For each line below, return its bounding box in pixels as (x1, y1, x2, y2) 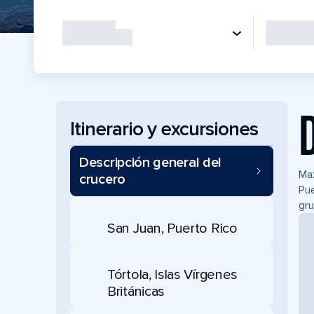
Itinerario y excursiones (70, 116, 258, 141)
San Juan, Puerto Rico (107, 219, 238, 237)
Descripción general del (79, 154, 222, 171)
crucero (79, 171, 125, 188)
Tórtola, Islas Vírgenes (107, 266, 238, 283)
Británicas (107, 283, 165, 300)
